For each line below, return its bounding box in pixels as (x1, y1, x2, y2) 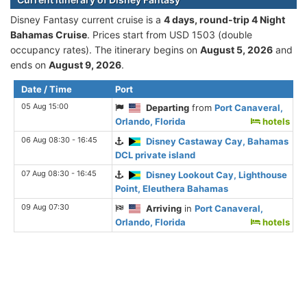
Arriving (146, 202, 182, 214)
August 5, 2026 (200, 43, 273, 56)
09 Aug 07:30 (21, 201, 69, 212)
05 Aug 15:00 (21, 101, 69, 111)
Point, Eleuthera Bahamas (115, 182, 228, 194)
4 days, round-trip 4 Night (164, 13, 285, 25)
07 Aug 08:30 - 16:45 (21, 168, 97, 178)
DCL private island (115, 149, 195, 160)
